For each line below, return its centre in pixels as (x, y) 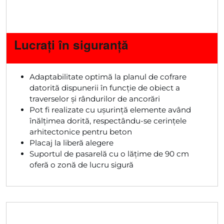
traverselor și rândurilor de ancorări (95, 98)
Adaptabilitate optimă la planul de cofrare (108, 76)
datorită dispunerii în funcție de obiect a (105, 87)
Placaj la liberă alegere (72, 142)
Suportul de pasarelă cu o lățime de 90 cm (109, 153)
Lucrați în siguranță (71, 44)
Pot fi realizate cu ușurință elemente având (110, 109)
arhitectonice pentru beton (81, 131)
